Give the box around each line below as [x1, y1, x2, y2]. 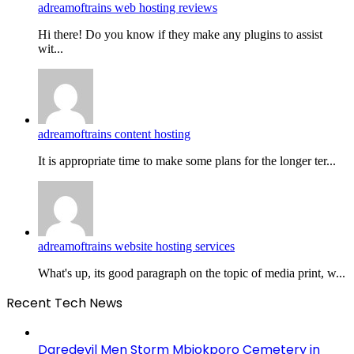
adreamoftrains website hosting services [38, 239, 235, 253]
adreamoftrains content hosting [38, 126, 190, 141]
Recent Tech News [6, 293, 122, 312]
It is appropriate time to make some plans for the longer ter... [38, 153, 336, 168]
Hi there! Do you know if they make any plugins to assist [38, 27, 322, 41]
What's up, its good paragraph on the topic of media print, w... [38, 265, 345, 280]
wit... [38, 41, 63, 55]
